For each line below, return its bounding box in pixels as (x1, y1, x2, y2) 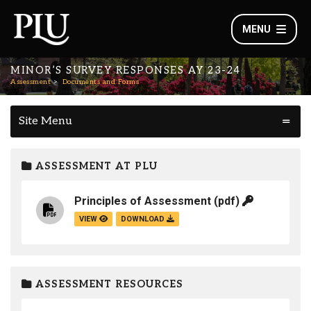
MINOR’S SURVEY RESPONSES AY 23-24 (10, 65, 241, 76)
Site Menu (19, 115, 72, 128)
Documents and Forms (62, 78, 139, 86)
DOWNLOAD (121, 215, 167, 224)
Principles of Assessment (74, 194, 211, 208)
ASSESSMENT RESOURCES (32, 278, 183, 290)
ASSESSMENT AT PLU (32, 160, 158, 172)
